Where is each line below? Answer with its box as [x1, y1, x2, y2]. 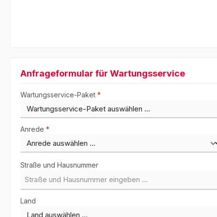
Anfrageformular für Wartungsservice [20, 68, 185, 79]
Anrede [20, 125, 46, 134]
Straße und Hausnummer [20, 161, 98, 170]
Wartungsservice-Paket [20, 91, 97, 99]
